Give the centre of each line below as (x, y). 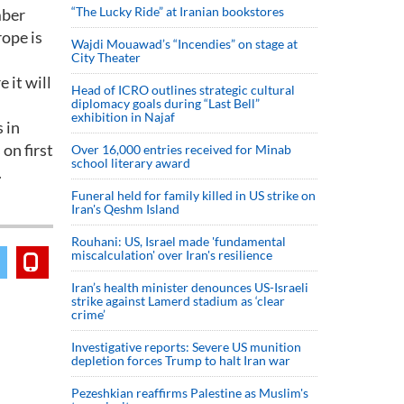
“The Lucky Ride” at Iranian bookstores (178, 11)
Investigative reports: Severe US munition (186, 347)
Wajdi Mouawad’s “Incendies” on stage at (184, 44)
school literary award (131, 163)
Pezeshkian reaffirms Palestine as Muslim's (190, 393)
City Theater (106, 57)
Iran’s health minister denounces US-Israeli (190, 287)
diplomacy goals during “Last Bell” (165, 103)
